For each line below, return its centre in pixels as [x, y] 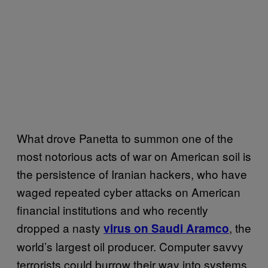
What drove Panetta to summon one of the [125, 138]
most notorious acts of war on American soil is [134, 156]
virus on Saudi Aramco [166, 228]
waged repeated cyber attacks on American [129, 191]
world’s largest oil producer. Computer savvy [130, 246]
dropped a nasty [60, 227]
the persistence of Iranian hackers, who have [132, 173]
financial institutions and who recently [112, 209]
